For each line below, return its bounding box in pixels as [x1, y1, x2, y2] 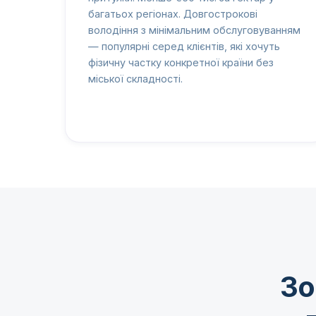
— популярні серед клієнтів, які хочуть [88, 40, 280, 53]
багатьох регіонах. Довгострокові [88, 8, 257, 20]
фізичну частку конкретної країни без [88, 56, 274, 69]
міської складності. [88, 73, 183, 85]
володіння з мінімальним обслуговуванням [88, 24, 300, 37]
